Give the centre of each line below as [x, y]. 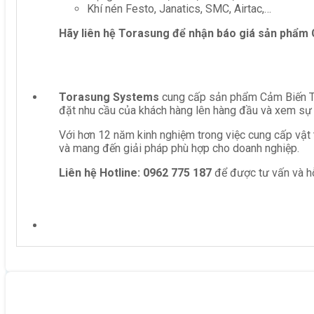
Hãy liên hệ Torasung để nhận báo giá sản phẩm [185, 33]
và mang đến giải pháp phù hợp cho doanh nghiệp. [179, 148]
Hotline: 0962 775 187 [156, 172]
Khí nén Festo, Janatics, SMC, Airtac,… [179, 8]
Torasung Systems [109, 97]
